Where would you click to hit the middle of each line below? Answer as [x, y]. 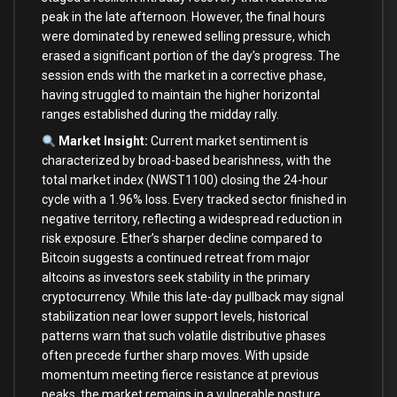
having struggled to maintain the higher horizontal [181, 94]
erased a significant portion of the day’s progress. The [191, 55]
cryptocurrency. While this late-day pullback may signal [193, 297]
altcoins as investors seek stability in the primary [176, 278]
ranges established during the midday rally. [160, 114]
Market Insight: [103, 141]
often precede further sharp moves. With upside [175, 356]
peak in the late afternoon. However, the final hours [183, 16]
